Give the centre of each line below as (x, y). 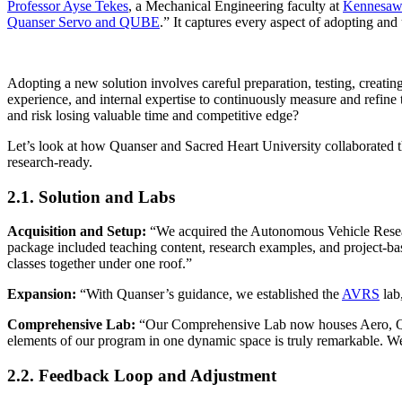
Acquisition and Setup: (77, 232)
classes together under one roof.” (100, 264)
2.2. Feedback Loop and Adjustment (142, 376)
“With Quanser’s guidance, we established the (209, 294)
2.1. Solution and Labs (91, 197)
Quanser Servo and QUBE (83, 22)
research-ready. (50, 162)
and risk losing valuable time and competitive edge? (153, 115)
